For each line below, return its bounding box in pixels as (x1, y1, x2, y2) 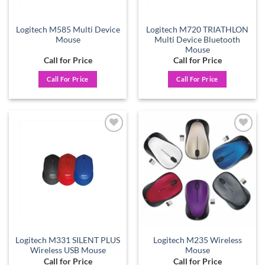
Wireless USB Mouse (30, 245, 106, 256)
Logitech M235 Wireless (153, 235, 242, 245)
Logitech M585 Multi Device (15, 24, 120, 34)
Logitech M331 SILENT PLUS (15, 235, 120, 245)
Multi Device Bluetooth (154, 34, 240, 44)
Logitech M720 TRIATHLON (146, 24, 248, 34)
